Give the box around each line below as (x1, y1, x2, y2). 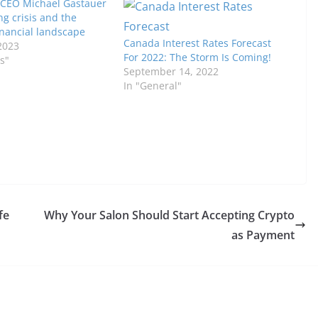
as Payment (231, 226, 295, 243)
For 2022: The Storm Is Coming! (123, 50, 271, 64)
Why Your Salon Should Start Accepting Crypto (44, 207, 295, 223)
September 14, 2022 (123, 64, 219, 78)
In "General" (123, 78, 182, 92)
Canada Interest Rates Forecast (123, 35, 271, 50)
